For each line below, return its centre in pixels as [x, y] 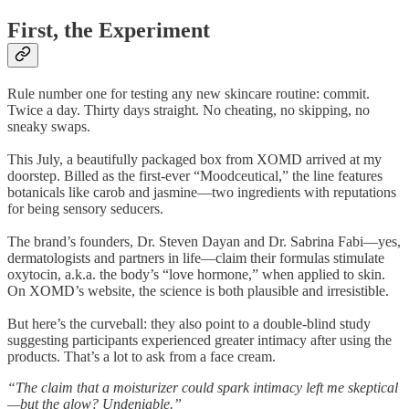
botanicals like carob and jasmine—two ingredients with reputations [202, 193]
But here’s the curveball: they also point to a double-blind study [189, 324]
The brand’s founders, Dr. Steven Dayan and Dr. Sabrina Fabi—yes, [204, 242]
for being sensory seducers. [85, 209]
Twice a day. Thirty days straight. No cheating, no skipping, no [189, 110]
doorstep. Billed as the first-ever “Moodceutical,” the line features [195, 176]
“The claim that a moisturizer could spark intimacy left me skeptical [203, 388]
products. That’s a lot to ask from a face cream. [142, 357]
